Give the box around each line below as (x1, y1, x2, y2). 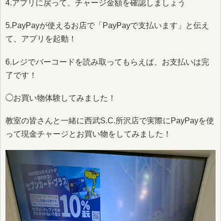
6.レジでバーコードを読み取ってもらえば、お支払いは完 (5, 57, 209, 66)
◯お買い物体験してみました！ (5, 93, 116, 102)
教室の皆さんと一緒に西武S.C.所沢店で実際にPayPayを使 (5, 116, 214, 125)
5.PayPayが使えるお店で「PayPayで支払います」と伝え (5, 21, 209, 30)
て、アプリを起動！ (5, 35, 76, 43)
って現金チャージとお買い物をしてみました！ (5, 130, 171, 138)
